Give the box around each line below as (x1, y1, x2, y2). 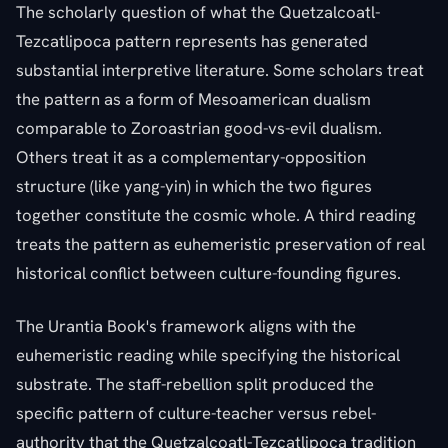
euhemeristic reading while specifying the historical (16, 343, 400, 366)
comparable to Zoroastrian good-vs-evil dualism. (16, 116, 382, 139)
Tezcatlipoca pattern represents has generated (16, 29, 368, 52)
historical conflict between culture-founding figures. (16, 261, 401, 284)
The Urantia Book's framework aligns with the (16, 314, 356, 337)
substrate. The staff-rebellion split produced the (16, 372, 374, 395)
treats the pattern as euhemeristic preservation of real (16, 232, 425, 255)
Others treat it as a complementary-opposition (16, 145, 366, 168)
